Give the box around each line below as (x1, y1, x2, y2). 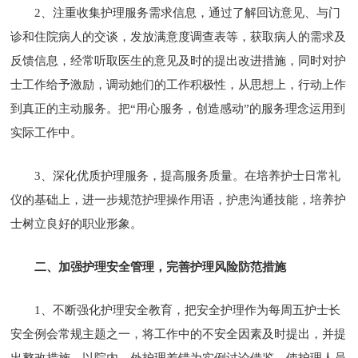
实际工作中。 (10, 125, 83, 139)
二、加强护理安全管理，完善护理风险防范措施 (34, 260, 287, 273)
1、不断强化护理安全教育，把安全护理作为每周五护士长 (34, 303, 341, 316)
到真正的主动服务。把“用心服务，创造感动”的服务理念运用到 (10, 101, 346, 115)
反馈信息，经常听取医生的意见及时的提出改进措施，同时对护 (10, 54, 347, 67)
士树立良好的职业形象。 (10, 217, 143, 230)
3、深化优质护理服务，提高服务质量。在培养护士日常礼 (34, 169, 341, 182)
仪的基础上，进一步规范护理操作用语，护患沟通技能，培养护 (10, 193, 347, 206)
